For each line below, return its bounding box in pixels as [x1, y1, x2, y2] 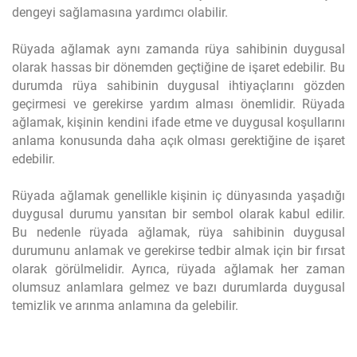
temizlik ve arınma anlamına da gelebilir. [12, 298, 238, 313]
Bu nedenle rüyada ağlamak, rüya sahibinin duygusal [12, 225, 345, 240]
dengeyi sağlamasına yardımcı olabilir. [12, 5, 228, 20]
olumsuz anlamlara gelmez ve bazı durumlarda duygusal [12, 280, 345, 295]
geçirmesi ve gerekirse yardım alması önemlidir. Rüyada [12, 96, 345, 112]
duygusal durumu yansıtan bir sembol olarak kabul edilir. [12, 206, 345, 222]
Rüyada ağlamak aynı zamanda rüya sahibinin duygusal [12, 41, 345, 57]
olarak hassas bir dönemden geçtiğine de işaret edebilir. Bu [12, 60, 345, 75]
